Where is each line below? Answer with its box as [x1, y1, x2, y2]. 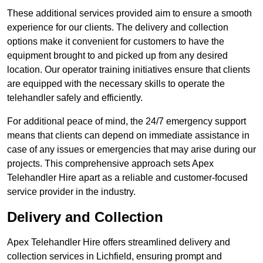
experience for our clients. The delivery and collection [7, 22, 228, 33]
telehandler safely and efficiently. [7, 93, 143, 103]
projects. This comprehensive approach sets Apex [7, 159, 214, 169]
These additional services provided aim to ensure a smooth [7, 8, 252, 19]
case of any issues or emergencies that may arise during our [7, 144, 256, 155]
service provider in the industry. [7, 187, 136, 197]
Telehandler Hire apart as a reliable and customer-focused [7, 173, 248, 183]
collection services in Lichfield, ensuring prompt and [7, 251, 222, 262]
